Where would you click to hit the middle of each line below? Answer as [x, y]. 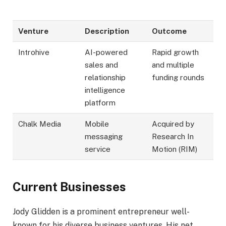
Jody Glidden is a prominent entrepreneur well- [101, 212]
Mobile [97, 124]
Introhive [34, 52]
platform [100, 103]
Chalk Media [40, 124]
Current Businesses [69, 187]
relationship [105, 78]
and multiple [173, 65]
